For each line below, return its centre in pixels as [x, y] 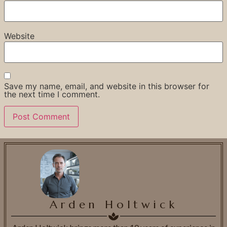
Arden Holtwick [113, 204]
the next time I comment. [52, 94]
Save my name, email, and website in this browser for [107, 86]
